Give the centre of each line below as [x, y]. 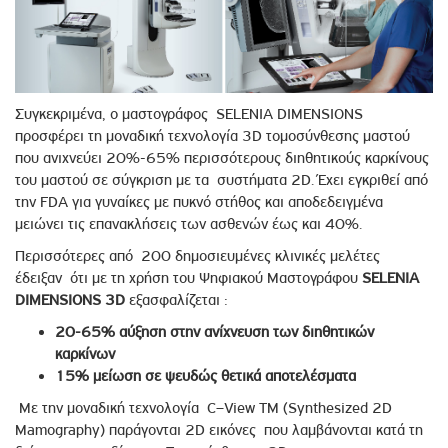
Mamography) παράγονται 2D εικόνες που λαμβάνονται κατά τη [219, 429]
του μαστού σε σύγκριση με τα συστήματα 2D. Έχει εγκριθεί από [221, 179]
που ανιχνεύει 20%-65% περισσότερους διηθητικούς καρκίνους [222, 157]
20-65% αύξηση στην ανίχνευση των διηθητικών [214, 331]
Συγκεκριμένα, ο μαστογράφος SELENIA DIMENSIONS [189, 113]
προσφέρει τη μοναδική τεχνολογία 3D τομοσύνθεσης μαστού [212, 135]
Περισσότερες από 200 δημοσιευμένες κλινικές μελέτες [197, 255]
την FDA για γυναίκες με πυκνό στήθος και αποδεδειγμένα [199, 201]
